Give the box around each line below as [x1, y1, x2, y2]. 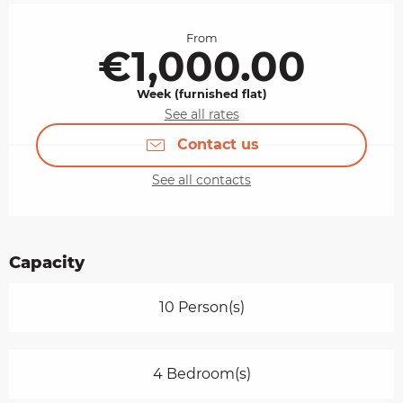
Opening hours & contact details [9, 5, 320, 27]
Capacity [9, 252, 85, 273]
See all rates [164, 106, 239, 122]
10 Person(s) [158, 298, 245, 316]
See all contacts [152, 171, 251, 188]
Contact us [176, 136, 259, 154]
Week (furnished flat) [136, 87, 267, 101]
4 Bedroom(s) [152, 364, 251, 382]
